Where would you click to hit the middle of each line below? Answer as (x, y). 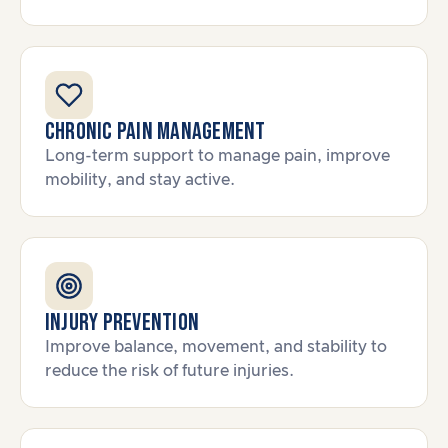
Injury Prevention (122, 322)
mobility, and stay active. (140, 180)
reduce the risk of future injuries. (169, 371)
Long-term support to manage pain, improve (217, 156)
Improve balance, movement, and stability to (216, 347)
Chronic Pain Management (155, 131)
